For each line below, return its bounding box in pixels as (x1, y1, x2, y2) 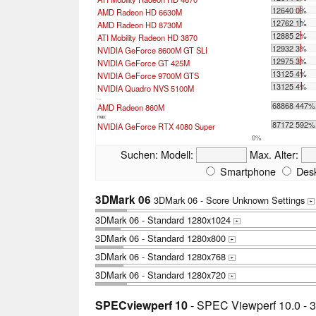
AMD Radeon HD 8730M (97, 19, 182, 31)
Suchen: (120, 147, 158, 162)
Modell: (157, 147, 196, 162)
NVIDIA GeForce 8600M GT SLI (97, 44, 207, 56)
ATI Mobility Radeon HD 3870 (97, 32, 197, 44)
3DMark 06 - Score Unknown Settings (151, 193, 308, 207)
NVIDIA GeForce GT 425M (97, 57, 190, 69)
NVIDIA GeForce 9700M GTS (97, 70, 199, 82)
